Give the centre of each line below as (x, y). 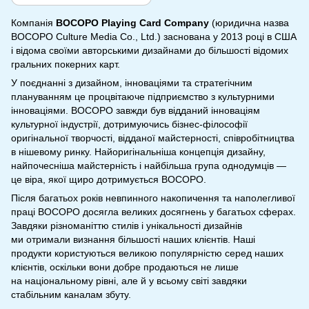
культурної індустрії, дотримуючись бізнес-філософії (129, 124)
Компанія (33, 22)
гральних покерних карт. (66, 64)
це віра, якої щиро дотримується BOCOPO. (109, 179)
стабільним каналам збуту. (71, 294)
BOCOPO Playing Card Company (132, 22)
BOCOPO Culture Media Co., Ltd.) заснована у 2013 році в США (154, 36)
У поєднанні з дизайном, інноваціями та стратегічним (132, 82)
